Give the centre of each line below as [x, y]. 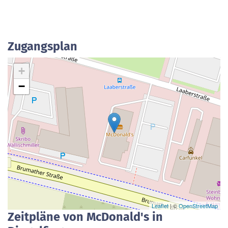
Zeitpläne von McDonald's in [85, 217]
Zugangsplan [42, 46]
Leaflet [160, 206]
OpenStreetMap [198, 206]
